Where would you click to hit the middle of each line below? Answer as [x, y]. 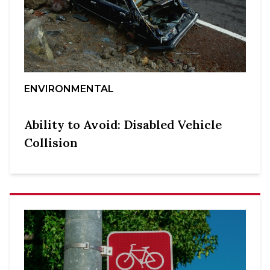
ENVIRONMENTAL [69, 89]
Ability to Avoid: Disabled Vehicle [123, 124]
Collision [51, 142]
